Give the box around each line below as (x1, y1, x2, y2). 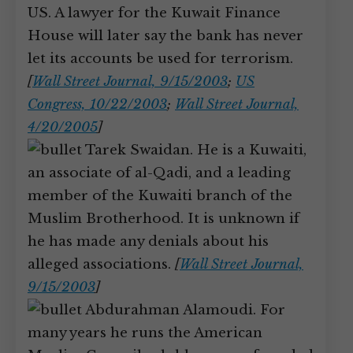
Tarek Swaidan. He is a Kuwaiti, (82, 142, 307, 158)
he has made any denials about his (28, 233, 269, 250)
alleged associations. (28, 256, 175, 273)
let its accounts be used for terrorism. (28, 50, 293, 67)
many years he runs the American (28, 325, 262, 341)
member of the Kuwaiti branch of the (28, 188, 292, 204)
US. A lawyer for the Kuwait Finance (28, 5, 281, 21)
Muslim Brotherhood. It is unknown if (28, 210, 299, 227)
